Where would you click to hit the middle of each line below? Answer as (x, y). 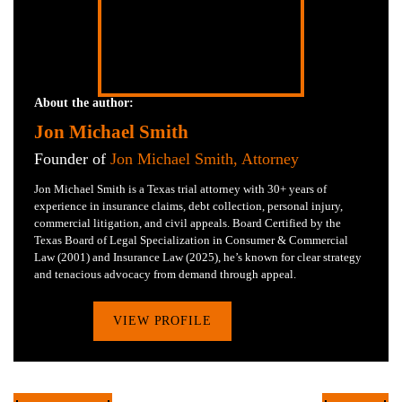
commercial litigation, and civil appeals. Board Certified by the (188, 223)
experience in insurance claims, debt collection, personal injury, (188, 205)
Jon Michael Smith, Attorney (205, 158)
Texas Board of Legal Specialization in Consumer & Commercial (191, 240)
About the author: (84, 102)
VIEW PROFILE (162, 320)
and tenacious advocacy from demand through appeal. (165, 274)
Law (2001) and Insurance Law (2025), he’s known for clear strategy (198, 257)
